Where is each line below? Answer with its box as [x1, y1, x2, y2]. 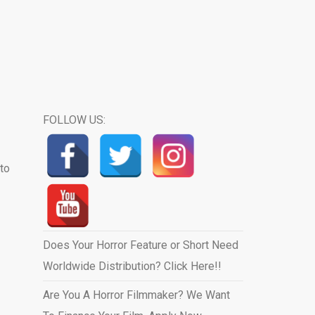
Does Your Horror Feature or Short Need [42, 238, 238, 252]
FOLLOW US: [42, 113, 105, 127]
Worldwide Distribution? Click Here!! [42, 259, 221, 273]
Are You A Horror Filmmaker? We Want [42, 288, 230, 302]
